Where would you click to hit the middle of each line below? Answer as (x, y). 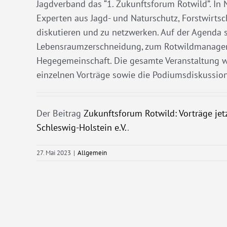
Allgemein (92, 153)
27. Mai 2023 (54, 153)
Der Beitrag (60, 113)
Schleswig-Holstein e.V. (82, 127)
